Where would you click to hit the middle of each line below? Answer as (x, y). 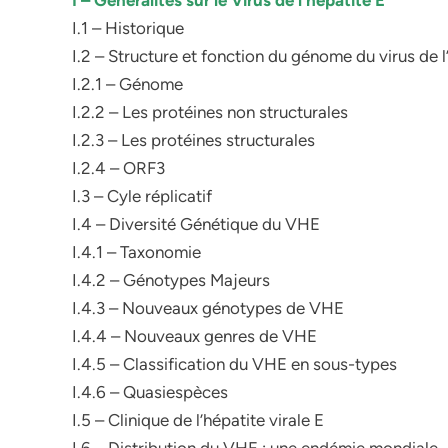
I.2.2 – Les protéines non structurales (210, 112)
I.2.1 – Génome (127, 84)
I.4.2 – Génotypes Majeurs (171, 280)
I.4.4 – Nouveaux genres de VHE (194, 336)
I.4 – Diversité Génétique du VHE (196, 224)
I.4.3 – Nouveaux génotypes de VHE (208, 308)
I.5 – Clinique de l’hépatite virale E (198, 420)
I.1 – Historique (128, 28)
